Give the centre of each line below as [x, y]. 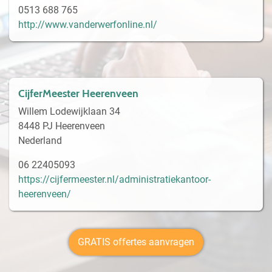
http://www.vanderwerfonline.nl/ [88, 24]
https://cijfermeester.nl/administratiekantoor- [114, 179]
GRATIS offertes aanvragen [136, 242]
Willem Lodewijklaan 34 [69, 111]
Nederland [40, 140]
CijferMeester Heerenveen [78, 93]
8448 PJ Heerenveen [62, 126]
